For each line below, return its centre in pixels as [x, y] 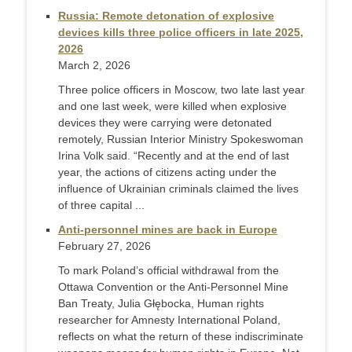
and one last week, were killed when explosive [172, 106]
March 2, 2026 [94, 66]
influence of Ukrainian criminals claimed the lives [178, 189]
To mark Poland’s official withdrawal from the [169, 271]
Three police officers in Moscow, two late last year [181, 90]
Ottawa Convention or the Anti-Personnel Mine [173, 287]
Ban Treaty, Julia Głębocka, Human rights [161, 304]
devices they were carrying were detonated [165, 123]
